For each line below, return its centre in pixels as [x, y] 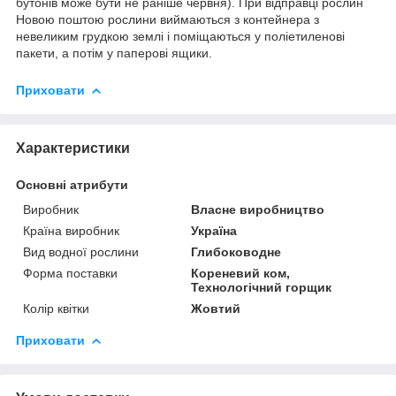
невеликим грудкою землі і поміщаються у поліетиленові [180, 36]
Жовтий [216, 308]
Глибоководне [236, 251]
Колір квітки [56, 308]
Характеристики [73, 148]
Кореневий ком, [241, 273]
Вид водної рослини [81, 251]
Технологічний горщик [262, 287]
